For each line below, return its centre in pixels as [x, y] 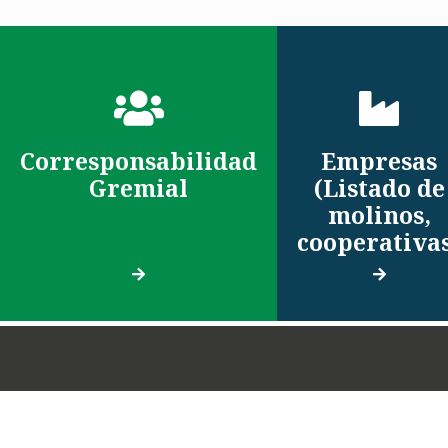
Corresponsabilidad [138, 160]
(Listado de [379, 187]
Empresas [379, 160]
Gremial [138, 187]
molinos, [379, 214]
